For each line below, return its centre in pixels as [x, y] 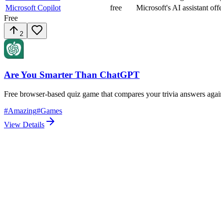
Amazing [22, 111]
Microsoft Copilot [33, 7]
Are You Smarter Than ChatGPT [72, 75]
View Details [24, 125]
